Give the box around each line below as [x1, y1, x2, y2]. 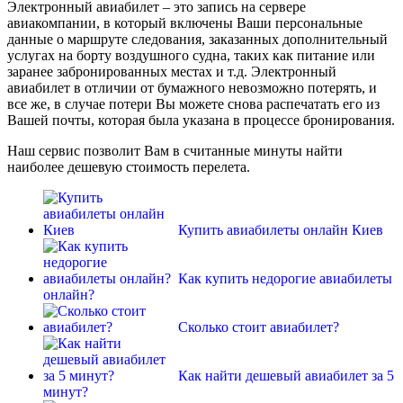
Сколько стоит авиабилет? [178, 318, 339, 335]
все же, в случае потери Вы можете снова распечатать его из [7, 95, 380, 112]
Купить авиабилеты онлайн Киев [178, 221, 383, 237]
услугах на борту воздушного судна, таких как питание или [7, 47, 375, 63]
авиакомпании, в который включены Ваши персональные [7, 14, 363, 31]
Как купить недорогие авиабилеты [178, 270, 392, 286]
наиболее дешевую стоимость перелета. [7, 158, 250, 175]
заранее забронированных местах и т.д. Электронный [7, 63, 336, 79]
